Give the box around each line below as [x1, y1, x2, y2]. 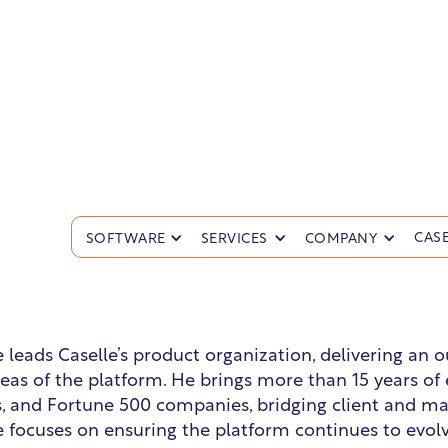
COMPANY [304, 226, 378, 248]
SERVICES [200, 226, 268, 248]
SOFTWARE [85, 226, 166, 248]
